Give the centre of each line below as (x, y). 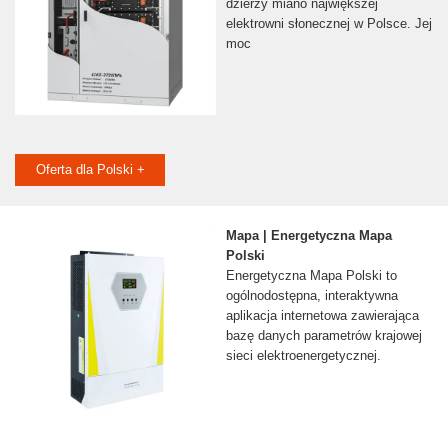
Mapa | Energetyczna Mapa (308, 236)
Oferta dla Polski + (90, 170)
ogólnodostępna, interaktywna (311, 296)
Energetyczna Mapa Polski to (311, 276)
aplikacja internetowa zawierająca (322, 316)
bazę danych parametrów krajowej (323, 336)
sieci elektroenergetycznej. (303, 356)
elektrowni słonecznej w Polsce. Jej (328, 24)
